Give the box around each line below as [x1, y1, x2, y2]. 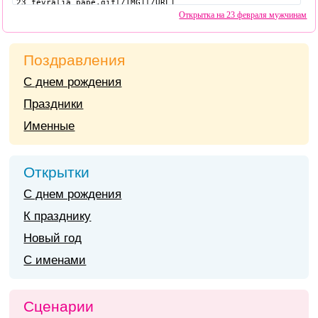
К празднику [23, 209, 92, 223]
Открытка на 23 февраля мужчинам [179, 9, 307, 20]
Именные [23, 119, 75, 133]
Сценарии [23, 298, 94, 314]
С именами [23, 253, 87, 267]
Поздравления [23, 52, 126, 68]
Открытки [23, 164, 90, 180]
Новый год [23, 231, 82, 245]
